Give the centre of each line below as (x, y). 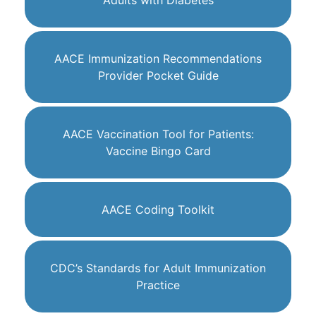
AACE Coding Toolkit (158, 210)
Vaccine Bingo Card (158, 151)
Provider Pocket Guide (158, 76)
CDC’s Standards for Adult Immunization (158, 268)
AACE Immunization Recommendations (158, 59)
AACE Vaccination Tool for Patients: (158, 134)
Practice (158, 285)
